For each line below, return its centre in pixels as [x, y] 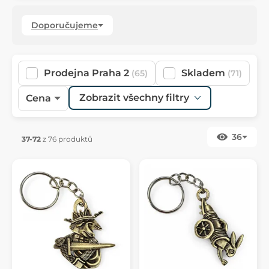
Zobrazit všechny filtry [134, 98]
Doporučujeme [65, 26]
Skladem [203, 73]
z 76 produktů [67, 139]
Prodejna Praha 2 [86, 73]
